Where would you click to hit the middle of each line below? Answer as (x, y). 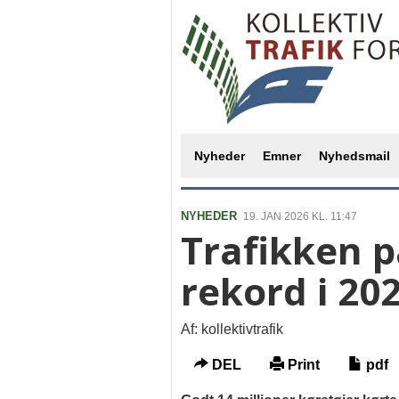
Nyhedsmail (354, 156)
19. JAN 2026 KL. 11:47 (300, 216)
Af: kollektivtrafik (232, 329)
